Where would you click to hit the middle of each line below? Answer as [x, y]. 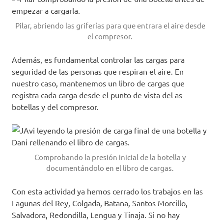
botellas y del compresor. [55, 106]
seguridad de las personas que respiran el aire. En [98, 71]
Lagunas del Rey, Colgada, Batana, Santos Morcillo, [100, 203]
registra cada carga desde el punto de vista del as [97, 95]
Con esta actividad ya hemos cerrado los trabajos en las [107, 191]
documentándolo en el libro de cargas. [110, 167]
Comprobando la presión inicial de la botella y [110, 157]
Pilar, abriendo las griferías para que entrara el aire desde [110, 25]
